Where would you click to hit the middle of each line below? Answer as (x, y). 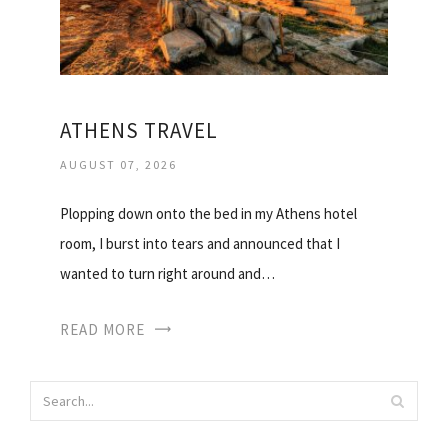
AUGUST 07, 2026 (118, 165)
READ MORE (102, 330)
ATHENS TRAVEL (139, 131)
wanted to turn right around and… (167, 274)
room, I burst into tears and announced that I (200, 244)
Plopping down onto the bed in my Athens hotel (208, 214)
